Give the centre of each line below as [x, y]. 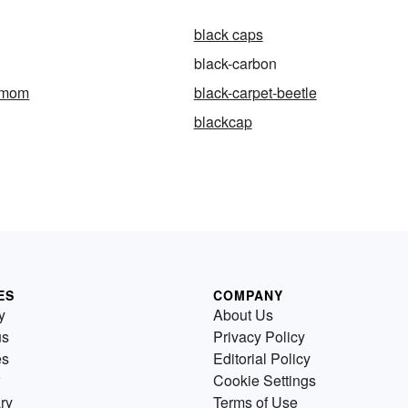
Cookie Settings [265, 380]
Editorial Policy [262, 358]
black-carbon [235, 63]
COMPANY [248, 295]
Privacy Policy [259, 336]
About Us [243, 314]
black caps [228, 34]
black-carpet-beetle [255, 92]
